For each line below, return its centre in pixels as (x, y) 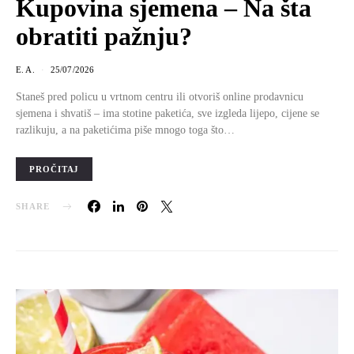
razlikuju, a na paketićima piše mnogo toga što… (125, 130)
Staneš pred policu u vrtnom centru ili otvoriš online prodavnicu (160, 96)
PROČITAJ (55, 169)
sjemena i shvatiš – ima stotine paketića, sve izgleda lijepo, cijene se (168, 113)
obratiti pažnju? (104, 36)
